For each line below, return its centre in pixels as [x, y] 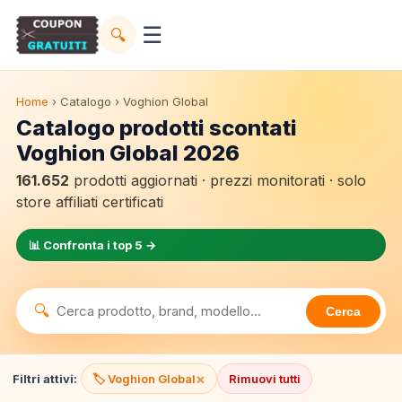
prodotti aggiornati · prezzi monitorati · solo [218, 180]
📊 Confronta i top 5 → [92, 245]
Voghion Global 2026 [128, 153]
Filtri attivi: [45, 379]
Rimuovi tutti [265, 379]
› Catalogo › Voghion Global [128, 101]
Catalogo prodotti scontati [157, 128]
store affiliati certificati [90, 202]
